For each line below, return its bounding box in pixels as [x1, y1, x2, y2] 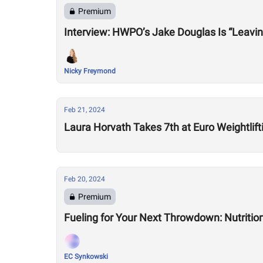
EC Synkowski [64, 252, 108, 261]
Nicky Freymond [64, 67, 116, 75]
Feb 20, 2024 [64, 175, 105, 183]
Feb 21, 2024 [64, 106, 105, 114]
